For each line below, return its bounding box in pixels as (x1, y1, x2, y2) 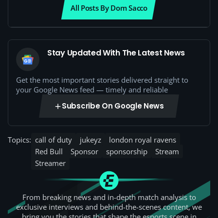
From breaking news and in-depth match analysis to (22, 192, 196, 202)
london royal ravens (109, 135, 176, 145)
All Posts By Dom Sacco (71, 3, 147, 13)
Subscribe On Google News (62, 101, 164, 111)
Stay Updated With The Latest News (47, 47, 185, 58)
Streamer (35, 158, 66, 168)
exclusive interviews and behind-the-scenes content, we (16, 202, 202, 212)
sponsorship (106, 146, 147, 156)
